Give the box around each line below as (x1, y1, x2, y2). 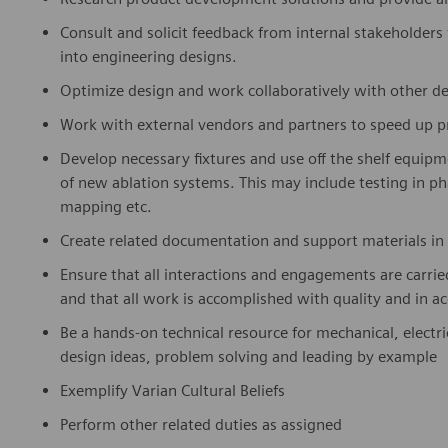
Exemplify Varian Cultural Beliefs (60, 381, 285, 401)
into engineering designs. (60, 47, 237, 67)
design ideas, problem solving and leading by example (60, 347, 437, 367)
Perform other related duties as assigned (60, 415, 342, 435)
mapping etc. (60, 197, 152, 217)
